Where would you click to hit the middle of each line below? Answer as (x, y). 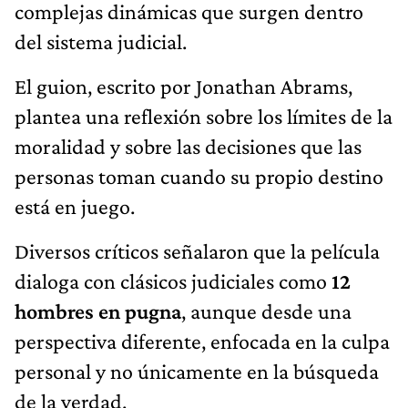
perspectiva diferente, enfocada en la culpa (202, 341)
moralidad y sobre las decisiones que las (188, 146)
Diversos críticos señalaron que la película (197, 250)
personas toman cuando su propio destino (199, 176)
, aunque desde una (266, 311)
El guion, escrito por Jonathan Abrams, (184, 86)
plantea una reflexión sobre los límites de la (204, 116)
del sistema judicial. (101, 41)
